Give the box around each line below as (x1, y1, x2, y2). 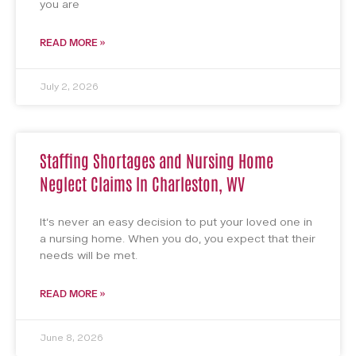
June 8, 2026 (40, 331, 103, 345)
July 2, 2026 (40, 80, 99, 94)
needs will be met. (40, 248, 137, 264)
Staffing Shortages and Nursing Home (40, 149, 273, 171)
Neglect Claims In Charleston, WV (40, 172, 245, 194)
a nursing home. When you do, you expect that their (40, 231, 315, 247)
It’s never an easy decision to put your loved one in (40, 215, 312, 230)
